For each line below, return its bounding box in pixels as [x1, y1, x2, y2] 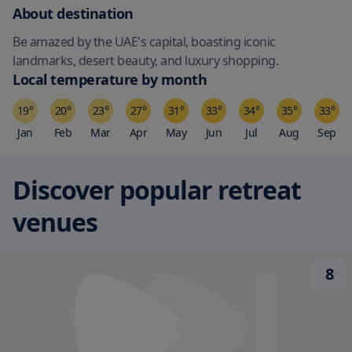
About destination [13, 4, 134, 23]
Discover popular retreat [13, 173, 301, 207]
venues [13, 205, 97, 239]
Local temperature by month [13, 70, 207, 89]
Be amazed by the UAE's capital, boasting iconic [13, 33, 276, 50]
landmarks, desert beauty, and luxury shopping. [13, 52, 278, 69]
